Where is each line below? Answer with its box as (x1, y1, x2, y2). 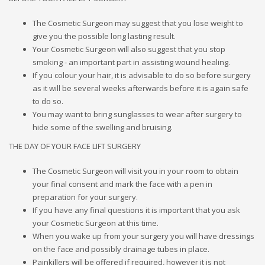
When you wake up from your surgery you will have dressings (33, 230, 254, 241)
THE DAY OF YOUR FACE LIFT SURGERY (9, 140, 141, 151)
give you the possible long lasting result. (33, 30, 176, 41)
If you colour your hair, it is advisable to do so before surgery (33, 69, 251, 80)
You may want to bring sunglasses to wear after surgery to (33, 108, 242, 119)
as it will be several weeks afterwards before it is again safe (33, 82, 248, 93)
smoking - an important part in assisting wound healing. (33, 56, 230, 67)
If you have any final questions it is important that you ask (33, 204, 240, 215)
